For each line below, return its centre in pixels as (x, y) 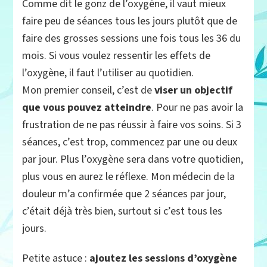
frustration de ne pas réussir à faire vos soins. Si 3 (132, 125)
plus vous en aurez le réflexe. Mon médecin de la (129, 177)
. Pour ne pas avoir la (198, 108)
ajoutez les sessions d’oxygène (164, 259)
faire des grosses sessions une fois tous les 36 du (132, 39)
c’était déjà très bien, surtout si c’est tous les (122, 212)
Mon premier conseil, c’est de (89, 91)
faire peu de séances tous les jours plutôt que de (130, 21)
